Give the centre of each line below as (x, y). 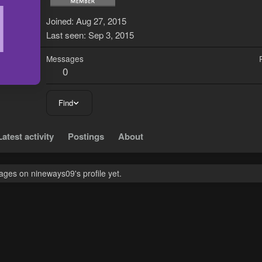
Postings (86, 137)
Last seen (65, 35)
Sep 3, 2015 (111, 35)
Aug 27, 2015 (101, 21)
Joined (59, 21)
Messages (65, 59)
